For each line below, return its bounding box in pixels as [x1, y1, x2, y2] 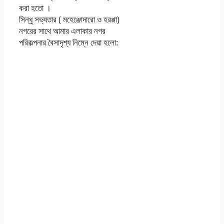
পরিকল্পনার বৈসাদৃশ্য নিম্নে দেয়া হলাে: [19, 36, 118, 48]
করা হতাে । [19, 2, 51, 14]
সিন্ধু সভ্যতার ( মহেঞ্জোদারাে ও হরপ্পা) [19, 13, 119, 25]
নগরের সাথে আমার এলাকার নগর [19, 25, 105, 37]
